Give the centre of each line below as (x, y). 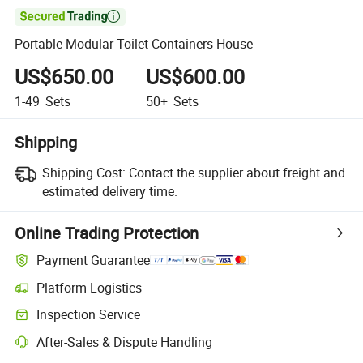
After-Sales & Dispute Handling (125, 342)
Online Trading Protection (107, 233)
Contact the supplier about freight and (237, 172)
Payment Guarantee (94, 261)
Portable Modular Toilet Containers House (134, 44)
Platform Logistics (90, 287)
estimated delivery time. (109, 191)
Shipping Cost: (83, 172)
